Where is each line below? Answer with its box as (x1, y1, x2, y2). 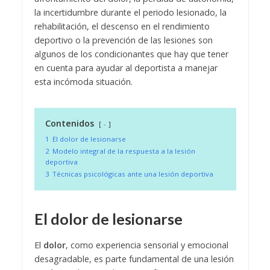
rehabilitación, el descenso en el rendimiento (34, 20, 210, 32)
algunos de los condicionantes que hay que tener (34, 48, 228, 60)
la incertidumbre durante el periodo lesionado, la (34, 6, 227, 18)
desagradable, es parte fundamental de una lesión (34, 253, 234, 265)
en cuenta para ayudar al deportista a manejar (34, 61, 218, 74)
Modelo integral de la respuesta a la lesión (52, 146, 195, 155)
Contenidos (45, 117, 94, 129)
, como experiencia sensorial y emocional (65, 239, 228, 251)
